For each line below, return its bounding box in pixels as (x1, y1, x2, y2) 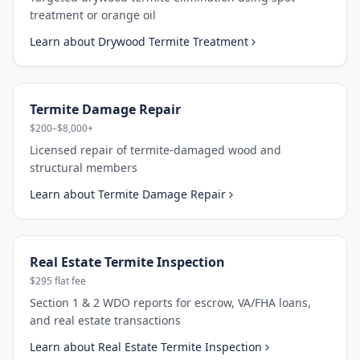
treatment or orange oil (30, 7, 156, 22)
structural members (30, 160, 137, 175)
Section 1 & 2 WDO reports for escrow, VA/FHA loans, (30, 295, 311, 310)
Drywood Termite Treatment (98, 34, 248, 49)
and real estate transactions (30, 313, 181, 328)
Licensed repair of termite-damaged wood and (30, 142, 281, 157)
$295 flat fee (30, 274, 86, 288)
